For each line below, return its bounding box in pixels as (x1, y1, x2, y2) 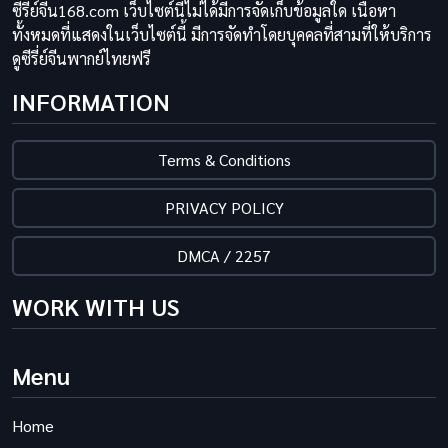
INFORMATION (12, 85, 170, 118)
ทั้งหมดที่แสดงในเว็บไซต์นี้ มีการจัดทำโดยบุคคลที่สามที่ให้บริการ (12, 24, 432, 46)
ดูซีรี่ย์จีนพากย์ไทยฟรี (12, 48, 151, 70)
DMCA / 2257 (177, 245, 271, 267)
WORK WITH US (12, 290, 180, 323)
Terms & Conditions (157, 149, 291, 171)
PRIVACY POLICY (164, 197, 284, 219)
